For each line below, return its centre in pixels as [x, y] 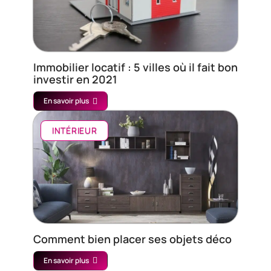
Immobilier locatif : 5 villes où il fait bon [135, 67]
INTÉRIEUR [75, 131]
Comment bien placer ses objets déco [134, 239]
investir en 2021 [75, 80]
